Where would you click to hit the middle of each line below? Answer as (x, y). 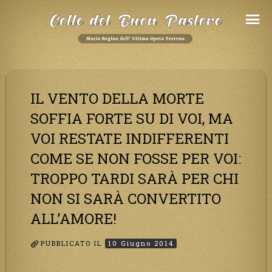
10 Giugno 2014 (141, 243)
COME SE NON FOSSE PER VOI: (136, 158)
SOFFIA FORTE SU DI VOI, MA (132, 118)
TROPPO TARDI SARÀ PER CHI (134, 178)
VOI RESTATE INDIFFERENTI (130, 138)
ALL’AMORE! (73, 218)
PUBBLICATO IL (73, 243)
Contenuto (31, 39)
